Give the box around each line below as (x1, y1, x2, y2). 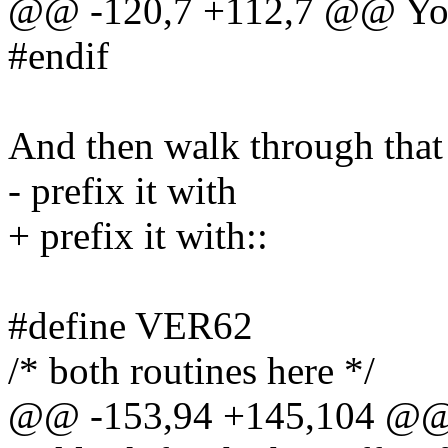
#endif (8, 34, 109, 78)
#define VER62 (8, 304, 253, 348)
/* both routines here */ (8, 349, 375, 393)
